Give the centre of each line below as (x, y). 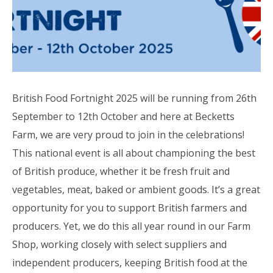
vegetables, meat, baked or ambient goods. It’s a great (136, 190)
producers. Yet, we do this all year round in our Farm (131, 226)
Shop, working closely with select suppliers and (119, 245)
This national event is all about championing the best (133, 153)
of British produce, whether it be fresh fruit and (121, 172)
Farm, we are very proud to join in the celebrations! (128, 135)
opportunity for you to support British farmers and (129, 208)
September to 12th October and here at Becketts (123, 117)
